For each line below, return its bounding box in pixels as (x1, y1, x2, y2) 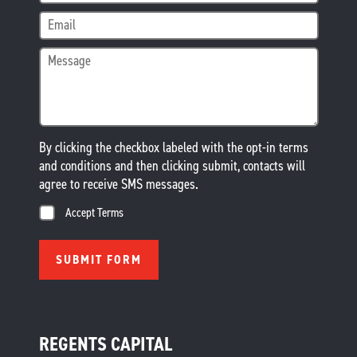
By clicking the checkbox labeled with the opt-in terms (38, 138, 308, 158)
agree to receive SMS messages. (38, 175, 198, 194)
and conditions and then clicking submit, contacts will (38, 156, 305, 176)
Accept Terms (65, 204, 124, 222)
